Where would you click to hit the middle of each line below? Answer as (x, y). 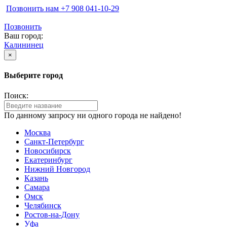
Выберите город (33, 75)
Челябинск (43, 205)
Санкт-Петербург (54, 141)
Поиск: (16, 95)
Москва (37, 132)
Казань (36, 178)
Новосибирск (48, 150)
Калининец (24, 45)
